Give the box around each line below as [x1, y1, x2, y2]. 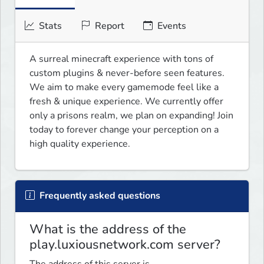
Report [93, 19, 124, 33]
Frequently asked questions [37, 189, 160, 203]
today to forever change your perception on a [29, 123, 219, 137]
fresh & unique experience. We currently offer [29, 95, 223, 108]
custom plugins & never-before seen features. [29, 67, 225, 80]
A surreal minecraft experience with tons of [29, 52, 213, 66]
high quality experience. [29, 137, 130, 151]
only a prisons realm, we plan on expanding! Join [29, 109, 233, 123]
